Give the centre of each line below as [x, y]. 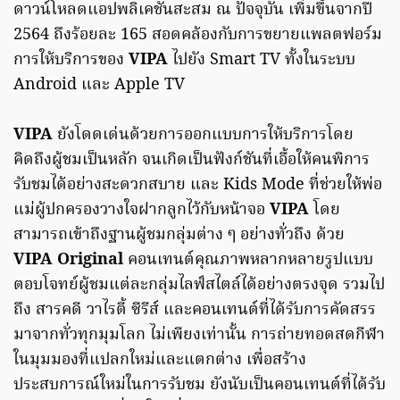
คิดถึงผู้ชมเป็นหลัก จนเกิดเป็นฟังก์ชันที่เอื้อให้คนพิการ [192, 161]
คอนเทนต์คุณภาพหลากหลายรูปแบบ [248, 261]
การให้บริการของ [71, 61]
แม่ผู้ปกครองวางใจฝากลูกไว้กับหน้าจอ [142, 211]
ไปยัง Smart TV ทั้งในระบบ [264, 61]
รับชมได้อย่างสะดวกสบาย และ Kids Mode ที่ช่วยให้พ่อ [198, 186]
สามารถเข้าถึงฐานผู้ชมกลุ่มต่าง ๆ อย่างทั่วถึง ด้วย [179, 236]
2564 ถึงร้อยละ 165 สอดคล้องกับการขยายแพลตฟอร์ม [198, 36]
